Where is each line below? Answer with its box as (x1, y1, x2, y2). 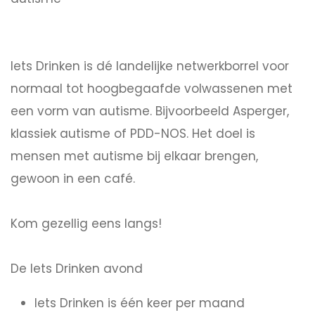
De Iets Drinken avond (11, 260, 143, 278)
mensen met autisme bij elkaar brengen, (11, 148, 258, 165)
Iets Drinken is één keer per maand (34, 295, 245, 312)
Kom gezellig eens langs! (11, 215, 162, 233)
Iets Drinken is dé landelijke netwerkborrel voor (11, 58, 289, 75)
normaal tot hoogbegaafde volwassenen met (11, 80, 292, 98)
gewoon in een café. (11, 170, 135, 188)
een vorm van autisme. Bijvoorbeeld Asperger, (11, 103, 289, 120)
